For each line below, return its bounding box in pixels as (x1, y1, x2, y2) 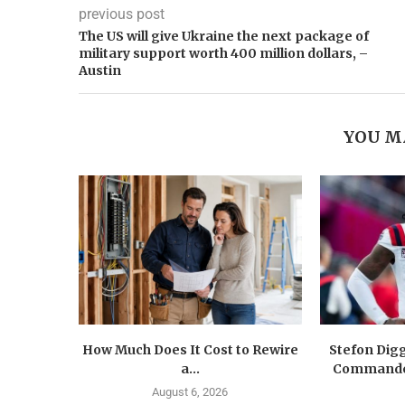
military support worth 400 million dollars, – (79, 45, 368, 62)
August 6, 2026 (152, 384, 229, 399)
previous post (79, 5, 165, 24)
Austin (79, 62, 121, 80)
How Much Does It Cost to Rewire (81, 341, 298, 358)
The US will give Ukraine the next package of (79, 28, 369, 45)
